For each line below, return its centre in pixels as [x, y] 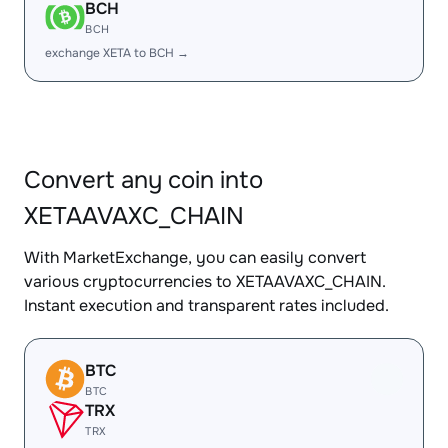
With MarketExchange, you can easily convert [195, 257]
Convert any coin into [143, 180]
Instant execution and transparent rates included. [206, 305]
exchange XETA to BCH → [117, 53]
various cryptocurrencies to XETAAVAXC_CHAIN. [205, 281]
